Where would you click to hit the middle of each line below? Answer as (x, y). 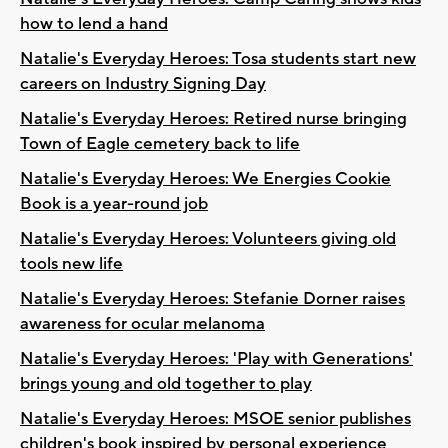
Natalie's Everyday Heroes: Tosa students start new (218, 58)
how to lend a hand (94, 23)
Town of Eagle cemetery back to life (160, 143)
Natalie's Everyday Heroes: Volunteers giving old (208, 238)
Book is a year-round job (114, 203)
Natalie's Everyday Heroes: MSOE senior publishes (215, 418)
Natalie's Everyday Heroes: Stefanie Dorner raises (212, 298)
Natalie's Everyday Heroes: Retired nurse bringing (213, 118)
